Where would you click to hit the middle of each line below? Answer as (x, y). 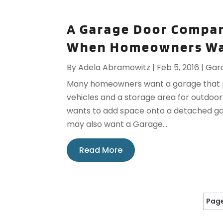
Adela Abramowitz (114, 68)
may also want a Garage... (117, 124)
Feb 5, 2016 (178, 68)
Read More (101, 150)
